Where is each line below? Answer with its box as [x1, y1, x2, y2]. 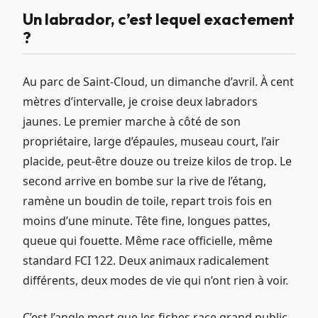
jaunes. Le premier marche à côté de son [23, 114, 241, 130]
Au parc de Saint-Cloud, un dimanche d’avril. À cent [23, 74, 294, 90]
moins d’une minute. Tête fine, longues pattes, [23, 213, 270, 229]
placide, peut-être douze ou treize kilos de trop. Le [23, 153, 292, 170]
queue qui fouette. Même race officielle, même [23, 233, 273, 249]
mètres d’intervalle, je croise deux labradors [23, 94, 258, 110]
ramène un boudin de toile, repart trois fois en [23, 193, 272, 209]
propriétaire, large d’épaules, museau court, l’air [23, 133, 280, 150]
